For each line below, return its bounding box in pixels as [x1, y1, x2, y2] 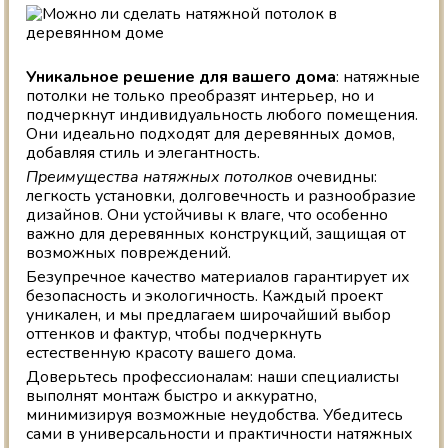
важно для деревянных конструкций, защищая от [26, 223, 407, 246]
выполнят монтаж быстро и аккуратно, [26, 385, 318, 408]
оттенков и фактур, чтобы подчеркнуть [26, 323, 323, 346]
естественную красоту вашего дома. [26, 342, 297, 365]
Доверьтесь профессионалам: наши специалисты [26, 366, 400, 389]
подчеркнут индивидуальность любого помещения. [26, 104, 419, 127]
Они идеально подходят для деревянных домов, [26, 123, 396, 146]
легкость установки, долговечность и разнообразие [26, 185, 417, 208]
